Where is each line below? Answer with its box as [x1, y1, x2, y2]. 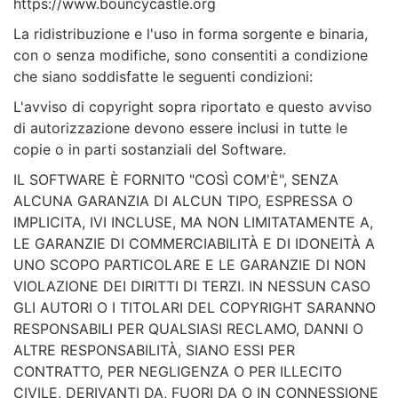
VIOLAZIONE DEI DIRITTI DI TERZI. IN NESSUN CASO [13, 277, 370, 296]
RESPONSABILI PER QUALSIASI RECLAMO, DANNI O [13, 320, 363, 338]
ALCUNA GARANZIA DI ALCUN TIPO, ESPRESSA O [13, 192, 353, 211]
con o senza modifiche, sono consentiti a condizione [13, 46, 368, 65]
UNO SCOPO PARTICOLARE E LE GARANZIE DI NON [13, 256, 366, 275]
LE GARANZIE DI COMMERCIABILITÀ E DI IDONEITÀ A [13, 235, 375, 253]
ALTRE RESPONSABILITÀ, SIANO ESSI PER [13, 341, 295, 360]
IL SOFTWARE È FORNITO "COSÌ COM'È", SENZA [13, 171, 338, 189]
